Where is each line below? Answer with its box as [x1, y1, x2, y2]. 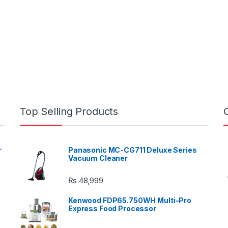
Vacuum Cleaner [68, 153, 128, 162]
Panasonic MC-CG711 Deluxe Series [68, 145, 197, 154]
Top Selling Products [20, 105, 119, 118]
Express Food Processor [68, 204, 156, 213]
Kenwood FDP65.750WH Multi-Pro [68, 196, 191, 205]
